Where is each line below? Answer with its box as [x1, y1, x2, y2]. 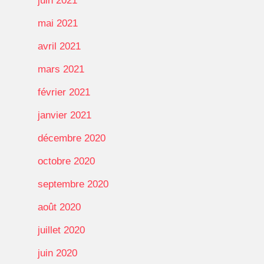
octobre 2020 [38, 155, 95, 167]
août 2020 [38, 201, 81, 213]
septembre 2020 [38, 178, 108, 190]
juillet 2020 [38, 224, 85, 236]
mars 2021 [38, 63, 84, 75]
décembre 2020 [38, 132, 105, 144]
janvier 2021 [38, 109, 91, 121]
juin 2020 [38, 247, 77, 259]
